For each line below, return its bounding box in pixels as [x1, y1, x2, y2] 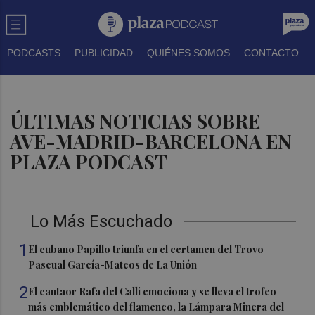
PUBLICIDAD [75, 47, 133, 58]
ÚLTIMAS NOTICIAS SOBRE [10, 108, 261, 134]
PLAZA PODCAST [10, 149, 168, 174]
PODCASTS [7, 47, 60, 58]
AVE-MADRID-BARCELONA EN [10, 129, 292, 154]
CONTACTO [244, 47, 299, 58]
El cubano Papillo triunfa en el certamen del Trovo [28, 243, 264, 256]
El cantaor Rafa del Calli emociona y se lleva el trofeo [28, 285, 277, 298]
